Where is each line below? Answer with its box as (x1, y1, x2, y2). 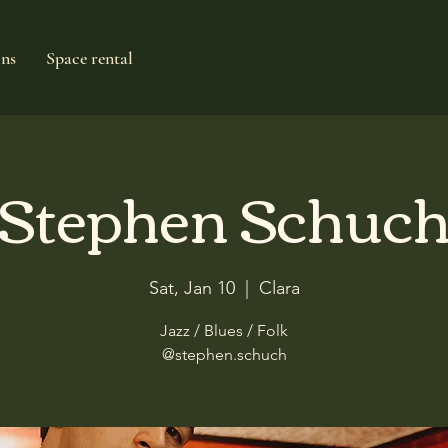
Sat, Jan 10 (148, 277, 235, 299)
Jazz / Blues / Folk (160, 321, 288, 340)
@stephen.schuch (161, 345, 287, 364)
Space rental (46, 47, 133, 69)
